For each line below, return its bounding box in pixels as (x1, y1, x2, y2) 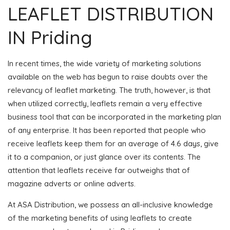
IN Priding (8, 25, 92, 49)
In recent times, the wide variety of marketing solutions (8, 58, 201, 68)
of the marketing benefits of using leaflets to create (8, 213, 192, 223)
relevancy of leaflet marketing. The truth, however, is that (8, 85, 210, 95)
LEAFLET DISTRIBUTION (8, 2, 214, 25)
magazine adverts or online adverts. (8, 178, 136, 188)
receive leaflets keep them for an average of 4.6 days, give (8, 138, 219, 148)
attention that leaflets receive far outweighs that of (8, 165, 190, 175)
